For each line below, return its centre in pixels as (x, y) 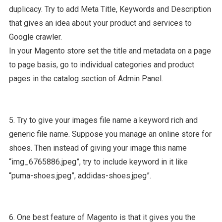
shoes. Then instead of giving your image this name (98, 148)
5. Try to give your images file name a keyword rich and (103, 120)
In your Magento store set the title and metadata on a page (110, 51)
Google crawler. (35, 37)
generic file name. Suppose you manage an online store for (110, 134)
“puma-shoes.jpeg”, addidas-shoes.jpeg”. (80, 176)
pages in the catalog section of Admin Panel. (86, 79)
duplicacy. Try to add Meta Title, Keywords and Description (110, 9)
